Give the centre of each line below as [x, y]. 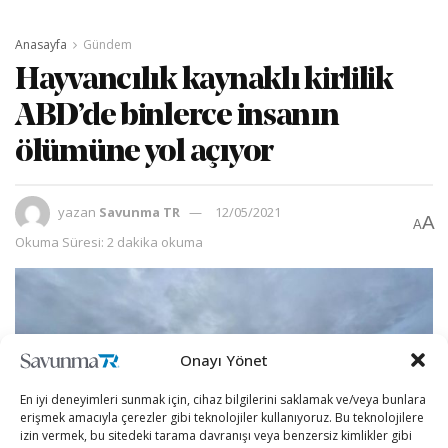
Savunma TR [139, 211]
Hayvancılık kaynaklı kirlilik [204, 80]
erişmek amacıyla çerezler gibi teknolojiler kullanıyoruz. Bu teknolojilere [222, 417]
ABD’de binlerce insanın [177, 116]
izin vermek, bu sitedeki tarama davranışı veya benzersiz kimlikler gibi [216, 435]
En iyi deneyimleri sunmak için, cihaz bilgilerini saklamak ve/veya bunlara [223, 399]
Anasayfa [41, 44]
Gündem [107, 44]
